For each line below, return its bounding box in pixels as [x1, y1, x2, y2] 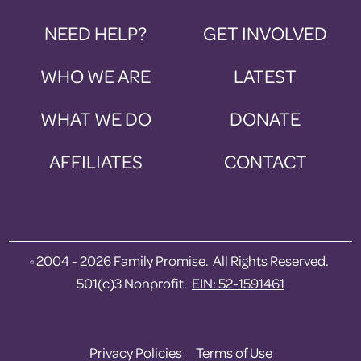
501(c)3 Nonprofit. [77, 273, 192, 294]
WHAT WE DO [39, 106, 151, 133]
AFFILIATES [48, 148, 143, 176]
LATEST [234, 63, 297, 90]
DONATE [230, 106, 301, 133]
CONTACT [223, 148, 307, 176]
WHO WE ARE [40, 63, 151, 90]
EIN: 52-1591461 [192, 273, 284, 294]
